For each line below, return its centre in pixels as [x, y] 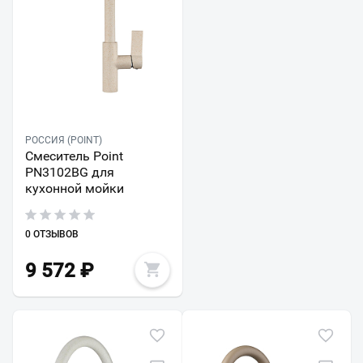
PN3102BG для [70, 172]
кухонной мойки [75, 188]
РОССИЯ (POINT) [64, 140]
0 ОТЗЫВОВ [52, 234]
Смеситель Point [74, 156]
